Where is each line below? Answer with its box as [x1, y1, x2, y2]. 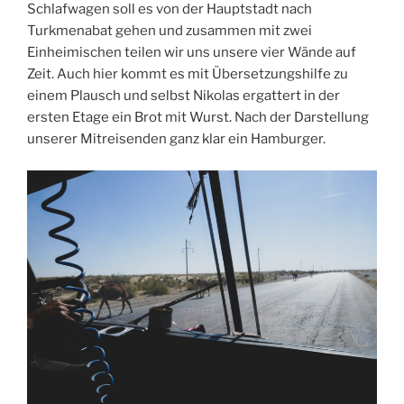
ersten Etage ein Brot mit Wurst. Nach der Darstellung [27, 109, 369, 126]
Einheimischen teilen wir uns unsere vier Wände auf [27, 44, 356, 61]
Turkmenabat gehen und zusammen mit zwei [27, 23, 312, 40]
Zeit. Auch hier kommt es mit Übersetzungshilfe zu [27, 66, 348, 83]
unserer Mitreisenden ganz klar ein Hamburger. [27, 131, 326, 148]
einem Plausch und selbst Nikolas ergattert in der [27, 87, 340, 105]
